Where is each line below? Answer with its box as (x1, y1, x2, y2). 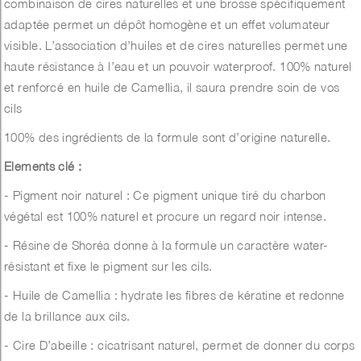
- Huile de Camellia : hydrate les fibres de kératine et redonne (4, 288, 345, 303)
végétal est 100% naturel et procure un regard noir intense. (4, 209, 327, 224)
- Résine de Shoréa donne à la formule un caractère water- (4, 238, 329, 253)
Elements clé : (4, 159, 85, 174)
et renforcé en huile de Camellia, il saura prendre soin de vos (4, 80, 340, 95)
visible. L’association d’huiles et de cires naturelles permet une (4, 38, 348, 53)
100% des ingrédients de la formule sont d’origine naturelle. (4, 130, 331, 145)
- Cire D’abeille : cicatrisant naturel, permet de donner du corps (4, 338, 355, 353)
